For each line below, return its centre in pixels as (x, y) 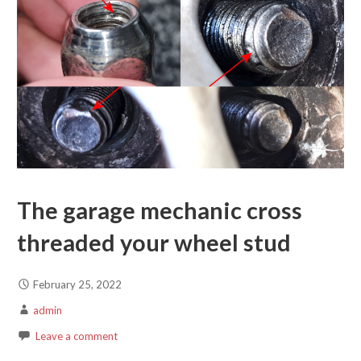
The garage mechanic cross (159, 210)
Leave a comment (76, 336)
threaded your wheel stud (154, 242)
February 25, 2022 (77, 285)
